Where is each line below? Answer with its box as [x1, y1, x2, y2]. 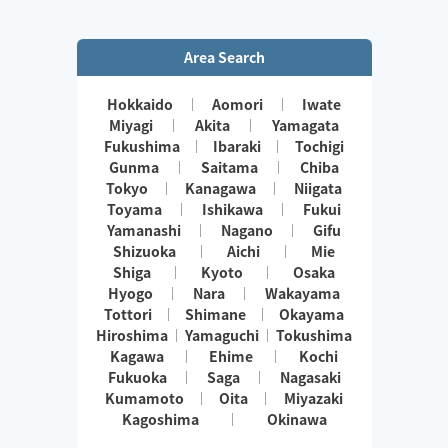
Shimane [185, 304, 246, 324]
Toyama [107, 199, 163, 219]
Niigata [293, 178, 342, 198]
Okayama [279, 304, 344, 324]
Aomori [212, 94, 263, 114]
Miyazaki [283, 388, 343, 408]
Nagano [221, 220, 273, 240]
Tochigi [294, 136, 344, 156]
